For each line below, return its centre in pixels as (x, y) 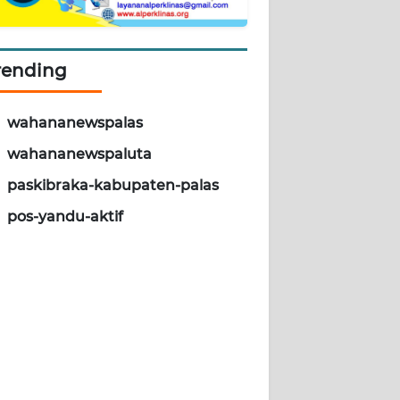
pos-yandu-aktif (65, 217)
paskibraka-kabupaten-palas (113, 186)
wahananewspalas (75, 123)
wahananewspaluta (79, 154)
